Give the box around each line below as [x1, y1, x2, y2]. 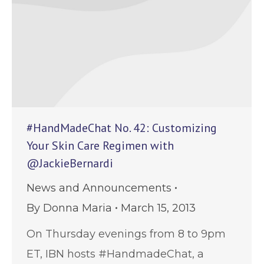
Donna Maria [43, 201, 112, 214]
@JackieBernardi [27, 155, 113, 171]
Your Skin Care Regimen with [27, 137, 174, 153]
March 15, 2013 [121, 201, 196, 214]
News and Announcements [27, 181, 171, 194]
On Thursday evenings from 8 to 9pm [27, 227, 226, 240]
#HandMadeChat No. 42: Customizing [27, 120, 217, 136]
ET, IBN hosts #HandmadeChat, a [27, 247, 204, 260]
